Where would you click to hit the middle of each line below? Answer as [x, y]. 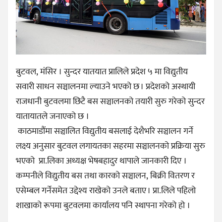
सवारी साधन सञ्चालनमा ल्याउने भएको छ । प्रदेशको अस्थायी [106, 87]
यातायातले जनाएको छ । [54, 117]
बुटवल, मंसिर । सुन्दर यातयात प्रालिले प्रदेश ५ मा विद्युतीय [102, 72]
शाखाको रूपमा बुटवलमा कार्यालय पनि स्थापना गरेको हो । [103, 206]
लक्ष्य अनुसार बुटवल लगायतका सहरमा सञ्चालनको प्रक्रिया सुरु [111, 146]
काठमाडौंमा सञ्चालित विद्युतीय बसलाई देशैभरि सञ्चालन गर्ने [105, 132]
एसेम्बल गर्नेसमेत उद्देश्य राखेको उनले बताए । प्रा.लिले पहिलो [106, 191]
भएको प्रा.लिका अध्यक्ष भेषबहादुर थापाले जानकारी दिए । [101, 161]
